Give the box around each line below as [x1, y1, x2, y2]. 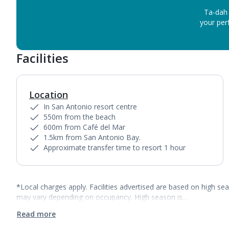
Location [29, 88, 68, 101]
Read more [17, 209, 56, 219]
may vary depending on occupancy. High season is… [16, 192, 188, 202]
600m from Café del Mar [43, 122, 125, 132]
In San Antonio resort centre [43, 102, 137, 111]
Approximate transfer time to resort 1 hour [43, 143, 186, 152]
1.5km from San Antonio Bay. [43, 132, 141, 142]
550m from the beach [43, 112, 116, 122]
